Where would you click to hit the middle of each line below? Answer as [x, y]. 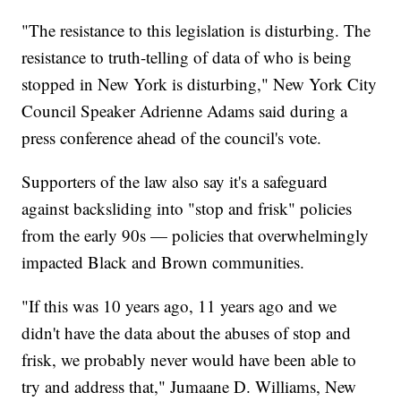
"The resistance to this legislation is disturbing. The [196, 30]
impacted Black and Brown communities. [163, 261]
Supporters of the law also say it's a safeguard [175, 181]
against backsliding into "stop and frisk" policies [187, 208]
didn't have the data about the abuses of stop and [187, 332]
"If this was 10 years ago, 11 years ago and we [179, 305]
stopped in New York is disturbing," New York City [200, 83]
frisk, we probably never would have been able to [189, 359]
